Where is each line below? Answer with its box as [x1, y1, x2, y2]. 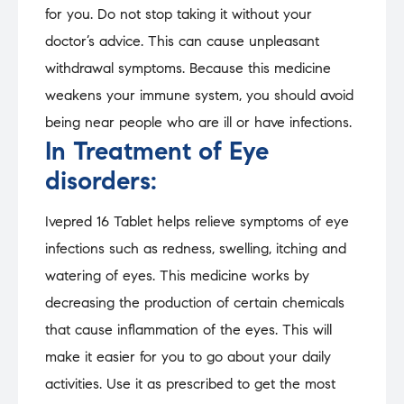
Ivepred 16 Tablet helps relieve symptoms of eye [45, 213, 349, 231]
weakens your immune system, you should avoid [45, 87, 353, 105]
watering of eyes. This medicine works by [45, 267, 309, 285]
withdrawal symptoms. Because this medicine [45, 60, 331, 78]
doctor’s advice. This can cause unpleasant [45, 32, 319, 50]
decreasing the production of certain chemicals [45, 294, 344, 312]
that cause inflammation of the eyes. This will [45, 321, 332, 339]
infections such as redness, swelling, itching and [45, 240, 346, 258]
